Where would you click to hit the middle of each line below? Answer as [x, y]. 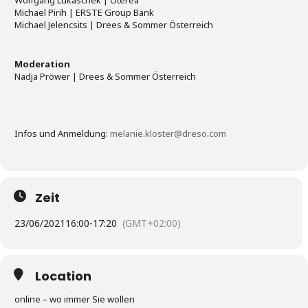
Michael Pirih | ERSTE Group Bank [84, 13]
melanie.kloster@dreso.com [168, 134]
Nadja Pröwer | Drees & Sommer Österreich [105, 77]
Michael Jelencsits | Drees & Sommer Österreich [114, 25]
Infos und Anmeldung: [62, 134]
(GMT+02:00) [152, 223]
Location [63, 276]
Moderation [42, 64]
